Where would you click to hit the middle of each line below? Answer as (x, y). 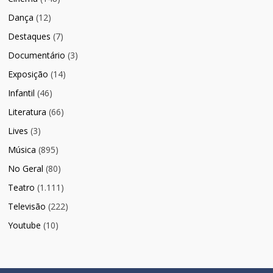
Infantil (22, 93)
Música (22, 150)
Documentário (37, 55)
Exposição (28, 74)
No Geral (26, 169)
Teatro (22, 188)
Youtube (25, 225)
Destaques (30, 37)
